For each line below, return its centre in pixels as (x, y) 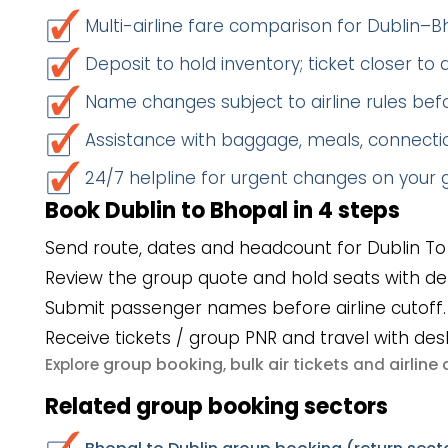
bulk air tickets (289, 364)
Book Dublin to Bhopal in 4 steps (222, 210)
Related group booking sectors (216, 406)
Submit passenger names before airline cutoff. (245, 308)
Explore (74, 364)
